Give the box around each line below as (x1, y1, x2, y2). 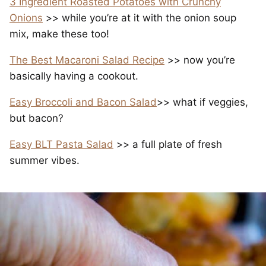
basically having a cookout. (9, 70, 138, 83)
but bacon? (9, 112, 64, 125)
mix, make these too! (9, 28, 109, 40)
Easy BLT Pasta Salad (9, 138, 113, 151)
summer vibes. (9, 154, 80, 167)
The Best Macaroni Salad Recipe (9, 54, 164, 66)
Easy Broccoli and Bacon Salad (9, 96, 157, 109)
